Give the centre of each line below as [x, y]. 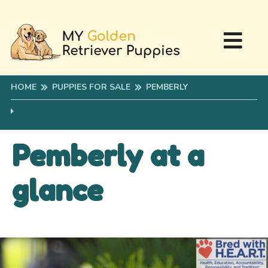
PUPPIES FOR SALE [91, 87]
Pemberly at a [108, 156]
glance [57, 190]
